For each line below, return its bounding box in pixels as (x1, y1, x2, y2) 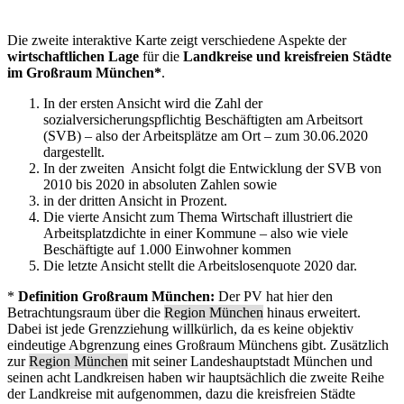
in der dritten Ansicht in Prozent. (43, 192, 227, 208)
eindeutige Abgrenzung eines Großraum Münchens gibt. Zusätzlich (7, 336, 389, 353)
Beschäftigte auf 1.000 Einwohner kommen (43, 241, 291, 257)
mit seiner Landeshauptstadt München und (128, 353, 372, 369)
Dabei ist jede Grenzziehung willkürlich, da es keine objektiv (7, 320, 353, 336)
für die (142, 48, 183, 64)
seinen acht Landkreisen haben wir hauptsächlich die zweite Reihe (7, 369, 384, 385)
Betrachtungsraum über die (7, 304, 164, 320)
